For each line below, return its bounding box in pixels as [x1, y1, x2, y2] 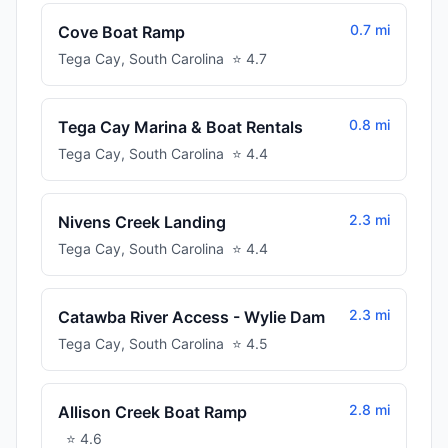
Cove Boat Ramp [58, 22, 185, 42]
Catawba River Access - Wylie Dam [58, 307, 325, 327]
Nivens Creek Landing [58, 212, 226, 232]
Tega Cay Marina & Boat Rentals [58, 117, 303, 137]
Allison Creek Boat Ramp [58, 402, 247, 422]
